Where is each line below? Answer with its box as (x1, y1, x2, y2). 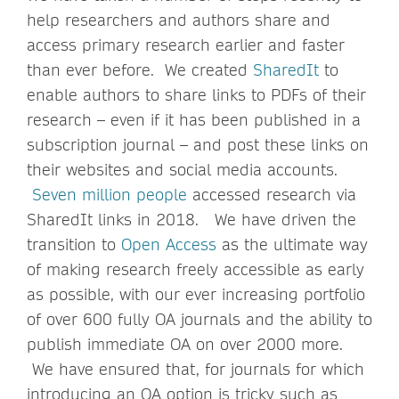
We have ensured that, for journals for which (27, 358, 364, 379)
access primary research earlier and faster (27, 34, 345, 55)
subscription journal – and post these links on (27, 134, 369, 155)
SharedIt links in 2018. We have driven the (27, 208, 356, 230)
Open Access (121, 233, 216, 255)
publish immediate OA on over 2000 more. (27, 333, 343, 354)
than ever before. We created (27, 59, 253, 80)
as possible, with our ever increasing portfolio (27, 283, 365, 305)
